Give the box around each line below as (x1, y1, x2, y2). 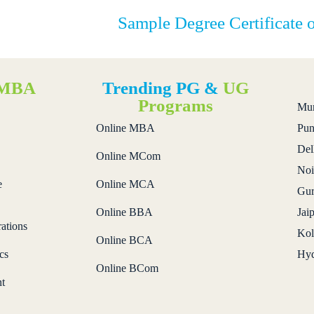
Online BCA (95, 233, 153, 246)
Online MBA (95, 121, 155, 134)
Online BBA (95, 205, 153, 218)
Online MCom (95, 149, 161, 162)
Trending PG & (102, 78, 223, 97)
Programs (137, 95, 213, 115)
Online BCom (95, 261, 158, 274)
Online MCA (95, 177, 155, 190)
